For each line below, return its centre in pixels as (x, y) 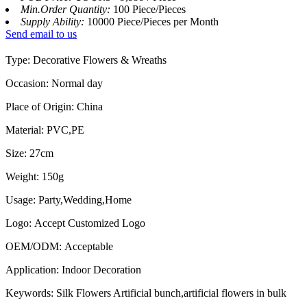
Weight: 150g (35, 177)
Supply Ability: (54, 22)
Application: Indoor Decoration (73, 270)
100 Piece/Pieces (149, 10)
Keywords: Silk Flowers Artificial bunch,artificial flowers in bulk (146, 293)
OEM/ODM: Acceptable (59, 247)
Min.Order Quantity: (67, 10)
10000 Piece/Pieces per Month (153, 22)
